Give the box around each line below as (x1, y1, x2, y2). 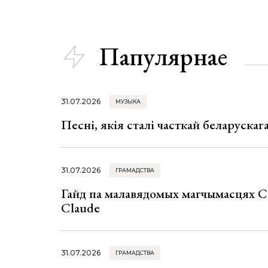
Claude (61, 199, 100, 217)
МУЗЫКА (115, 98, 141, 105)
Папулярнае (99, 40, 227, 74)
